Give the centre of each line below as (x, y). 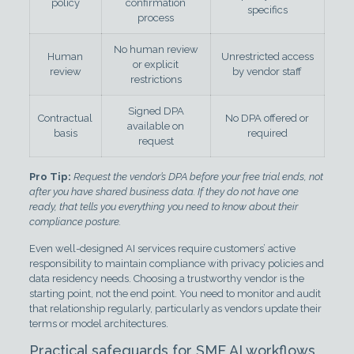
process (156, 18)
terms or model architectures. (98, 324)
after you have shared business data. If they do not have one (164, 192)
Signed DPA (156, 111)
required (267, 133)
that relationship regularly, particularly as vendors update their (175, 309)
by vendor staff (267, 72)
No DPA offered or (267, 118)
